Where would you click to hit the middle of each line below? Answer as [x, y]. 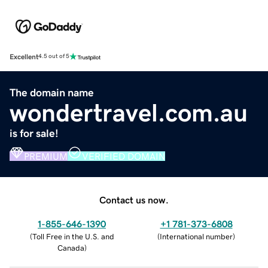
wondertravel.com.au [129, 113]
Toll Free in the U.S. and [73, 236]
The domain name [52, 92]
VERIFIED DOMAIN [124, 156]
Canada [71, 248]
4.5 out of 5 [54, 57]
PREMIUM [46, 156]
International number [196, 236]
